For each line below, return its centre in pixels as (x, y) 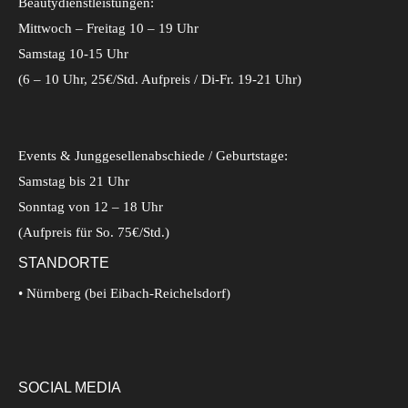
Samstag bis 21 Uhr (74, 182)
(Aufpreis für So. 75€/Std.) (94, 233)
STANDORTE (64, 262)
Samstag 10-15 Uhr (73, 54)
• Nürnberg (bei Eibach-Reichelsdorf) (124, 294)
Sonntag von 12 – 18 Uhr (91, 207)
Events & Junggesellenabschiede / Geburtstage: (153, 156)
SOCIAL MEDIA (70, 387)
